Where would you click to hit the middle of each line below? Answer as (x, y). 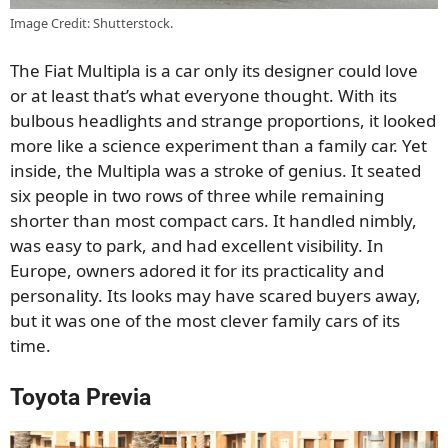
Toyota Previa (80, 397)
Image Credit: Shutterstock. (91, 22)
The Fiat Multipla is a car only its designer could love (214, 71)
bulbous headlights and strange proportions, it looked (223, 121)
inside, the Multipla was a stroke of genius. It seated (215, 171)
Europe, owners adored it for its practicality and (197, 271)
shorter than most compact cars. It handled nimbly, (213, 221)
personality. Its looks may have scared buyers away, (215, 296)
